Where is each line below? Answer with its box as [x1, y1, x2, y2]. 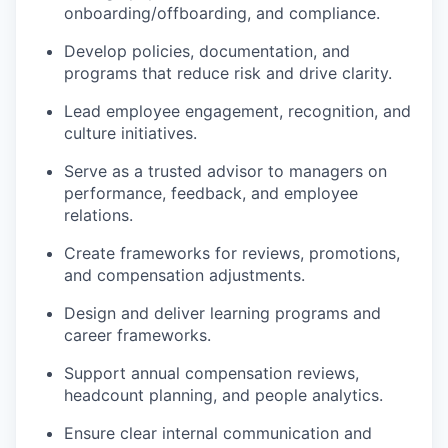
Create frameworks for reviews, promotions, [64, 243, 400, 263]
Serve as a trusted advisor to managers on [64, 161, 387, 181]
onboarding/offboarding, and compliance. [64, 3, 380, 23]
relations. [64, 205, 133, 225]
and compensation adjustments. [64, 265, 305, 285]
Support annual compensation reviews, [64, 363, 359, 383]
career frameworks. [64, 325, 211, 345]
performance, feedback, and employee [64, 183, 358, 203]
